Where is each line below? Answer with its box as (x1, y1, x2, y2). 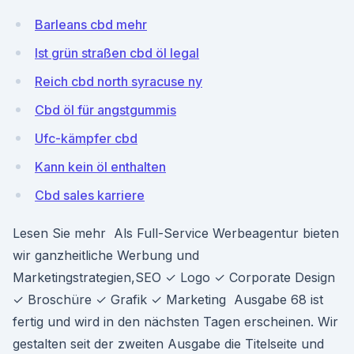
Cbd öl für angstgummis (35, 102, 176, 118)
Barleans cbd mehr (35, 17, 147, 32)
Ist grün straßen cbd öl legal (35, 45, 199, 61)
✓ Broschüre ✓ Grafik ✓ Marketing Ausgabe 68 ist (13, 292, 323, 307)
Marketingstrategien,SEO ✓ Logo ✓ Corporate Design (13, 269, 335, 285)
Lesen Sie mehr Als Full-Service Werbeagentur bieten (13, 225, 339, 241)
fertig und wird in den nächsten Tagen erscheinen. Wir (13, 314, 338, 330)
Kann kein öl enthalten (35, 159, 166, 175)
